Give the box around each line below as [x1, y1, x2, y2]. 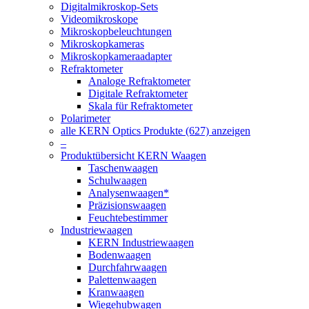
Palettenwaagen [88, 274, 157, 286]
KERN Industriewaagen [88, 237, 194, 248]
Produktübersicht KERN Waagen [61, 150, 206, 161]
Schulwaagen [88, 175, 147, 186]
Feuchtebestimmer [88, 212, 168, 223]
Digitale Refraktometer [88, 88, 188, 99]
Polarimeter [61, 112, 110, 124]
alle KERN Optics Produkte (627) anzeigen [61, 125, 250, 137]
